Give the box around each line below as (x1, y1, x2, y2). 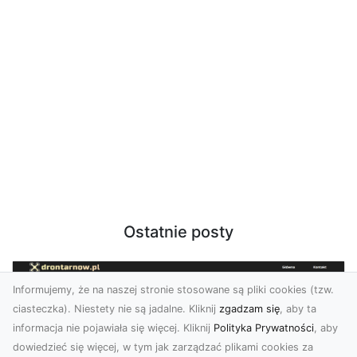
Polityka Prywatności (214, 322, 314, 334)
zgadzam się (219, 303, 280, 315)
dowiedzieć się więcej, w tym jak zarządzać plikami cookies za (13, 341, 313, 353)
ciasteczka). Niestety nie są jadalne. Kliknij (13, 303, 219, 315)
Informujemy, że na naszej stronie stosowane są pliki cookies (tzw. (13, 284, 334, 296)
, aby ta (280, 303, 316, 315)
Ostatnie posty (124, 222, 233, 241)
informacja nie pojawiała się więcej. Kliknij (13, 322, 214, 334)
